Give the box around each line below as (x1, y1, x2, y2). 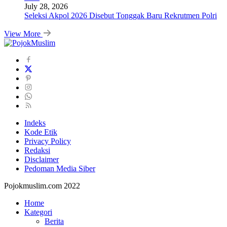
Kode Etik (24, 127, 57, 136)
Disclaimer (24, 155, 59, 164)
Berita (45, 216, 64, 225)
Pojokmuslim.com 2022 (4, 181, 80, 190)
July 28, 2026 (24, 2, 68, 11)
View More (4, 29, 43, 38)
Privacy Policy (24, 136, 71, 145)
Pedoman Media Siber (24, 164, 95, 173)
